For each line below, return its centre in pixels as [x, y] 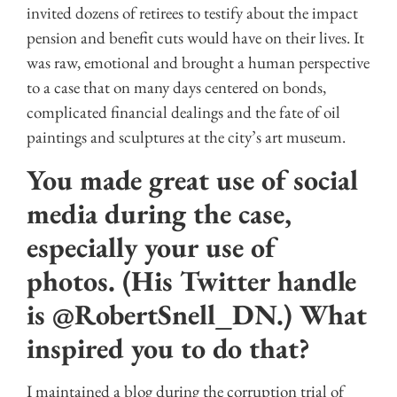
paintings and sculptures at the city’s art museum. [186, 137]
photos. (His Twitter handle [191, 280]
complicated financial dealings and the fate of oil [183, 113]
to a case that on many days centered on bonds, [176, 88]
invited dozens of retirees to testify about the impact [192, 13]
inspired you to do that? [168, 348]
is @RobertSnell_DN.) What [197, 314]
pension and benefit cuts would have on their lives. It [195, 38]
